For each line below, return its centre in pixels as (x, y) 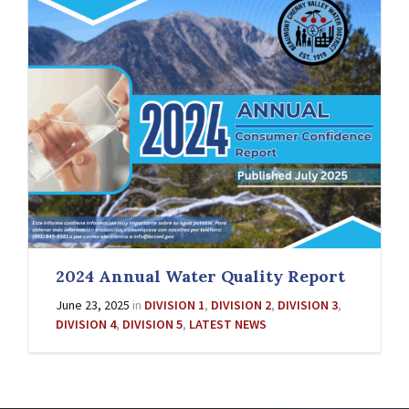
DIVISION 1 (174, 304)
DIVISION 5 (152, 324)
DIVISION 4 (86, 324)
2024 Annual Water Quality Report (200, 276)
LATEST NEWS (228, 324)
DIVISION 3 (308, 304)
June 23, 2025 (94, 304)
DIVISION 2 (241, 304)
